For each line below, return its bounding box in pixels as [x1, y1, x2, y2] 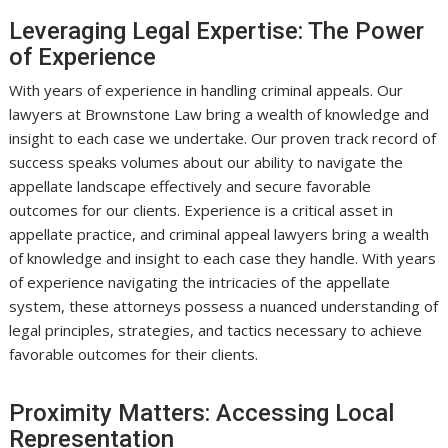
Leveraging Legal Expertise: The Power [9, 16, 425, 45]
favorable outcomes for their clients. [9, 343, 259, 364]
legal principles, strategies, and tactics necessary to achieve [9, 319, 423, 340]
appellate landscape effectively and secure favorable [9, 175, 372, 196]
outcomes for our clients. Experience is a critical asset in [9, 199, 394, 220]
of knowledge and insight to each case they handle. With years [9, 247, 437, 268]
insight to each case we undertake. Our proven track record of [9, 127, 437, 148]
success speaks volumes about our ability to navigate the [9, 151, 404, 172]
